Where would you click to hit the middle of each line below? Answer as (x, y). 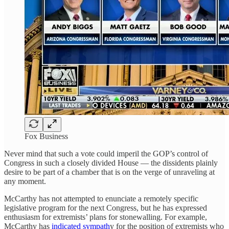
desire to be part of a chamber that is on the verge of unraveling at (109, 172)
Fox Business (46, 136)
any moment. (25, 181)
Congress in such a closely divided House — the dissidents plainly (111, 163)
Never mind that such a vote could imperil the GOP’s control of (106, 154)
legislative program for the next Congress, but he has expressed (106, 208)
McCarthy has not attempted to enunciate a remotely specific (101, 199)
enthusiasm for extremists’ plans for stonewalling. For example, (106, 217)
